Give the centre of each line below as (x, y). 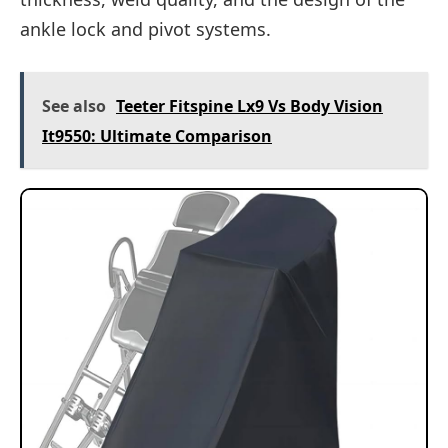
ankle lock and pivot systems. (145, 28)
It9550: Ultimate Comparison (157, 135)
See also (74, 105)
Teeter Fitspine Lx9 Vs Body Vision (249, 105)
